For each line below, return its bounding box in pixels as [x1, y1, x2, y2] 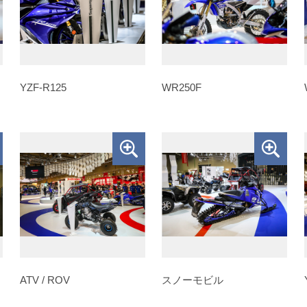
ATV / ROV [19, 273, 70, 286]
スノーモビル [162, 273, 224, 286]
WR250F [162, 81, 202, 93]
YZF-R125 [19, 81, 66, 93]
